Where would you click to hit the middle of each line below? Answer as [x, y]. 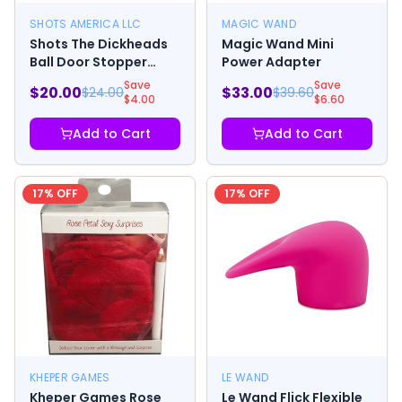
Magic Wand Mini [278, 44]
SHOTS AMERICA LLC [86, 24]
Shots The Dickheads [99, 44]
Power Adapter [271, 62]
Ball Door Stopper [88, 62]
